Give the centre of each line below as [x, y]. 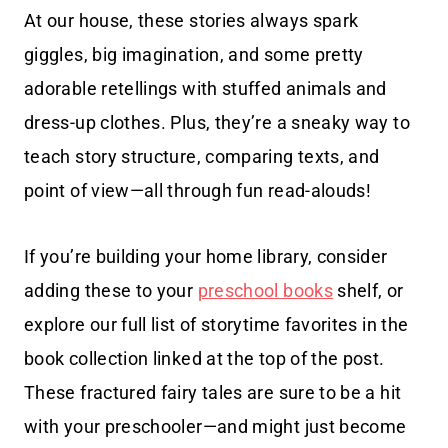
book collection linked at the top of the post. [204, 359]
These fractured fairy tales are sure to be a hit [213, 393]
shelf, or [368, 291]
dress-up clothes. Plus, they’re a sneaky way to [217, 123]
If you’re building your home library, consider [206, 257]
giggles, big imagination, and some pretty [194, 55]
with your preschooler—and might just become [215, 427]
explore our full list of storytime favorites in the [216, 325]
